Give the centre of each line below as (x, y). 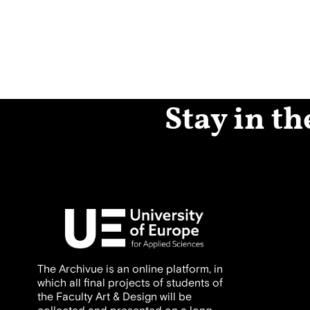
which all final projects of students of (130, 283)
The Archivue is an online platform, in (130, 269)
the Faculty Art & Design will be (114, 297)
